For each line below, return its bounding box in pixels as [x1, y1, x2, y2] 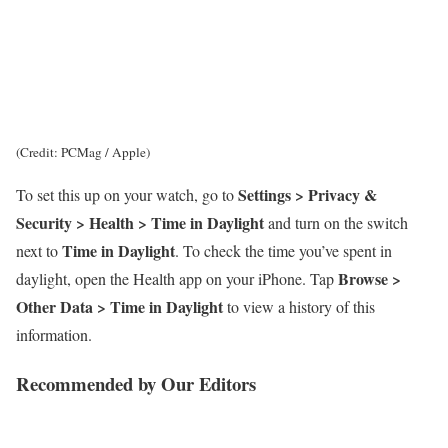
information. [16, 323, 92, 345]
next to [16, 239, 62, 261]
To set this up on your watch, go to [16, 183, 238, 205]
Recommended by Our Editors [16, 369, 256, 397]
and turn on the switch [264, 211, 408, 233]
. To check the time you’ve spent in [175, 239, 392, 261]
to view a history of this [223, 295, 375, 317]
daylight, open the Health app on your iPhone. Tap [16, 267, 338, 289]
